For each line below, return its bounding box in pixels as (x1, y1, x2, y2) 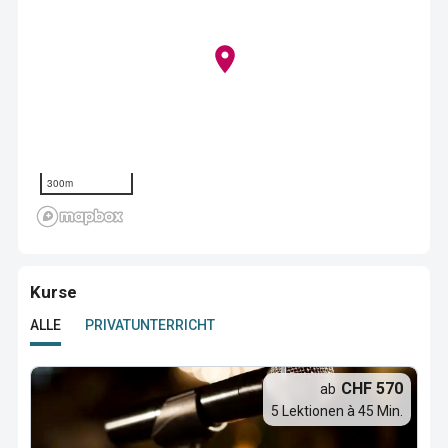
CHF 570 (341, 379, 403, 398)
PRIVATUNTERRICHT (85, 317, 215, 333)
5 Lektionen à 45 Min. (271, 403, 403, 419)
